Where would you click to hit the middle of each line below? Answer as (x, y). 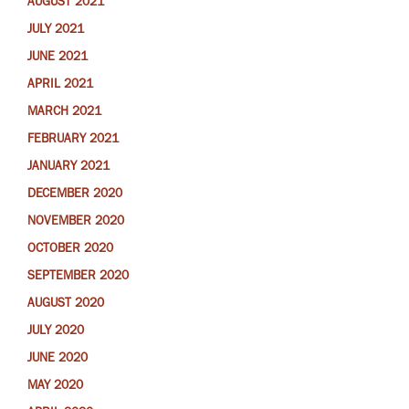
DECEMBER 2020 (75, 196)
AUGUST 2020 (66, 305)
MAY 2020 (55, 388)
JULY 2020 (56, 333)
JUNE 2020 (58, 360)
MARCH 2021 (64, 114)
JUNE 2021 (58, 59)
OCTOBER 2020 (70, 251)
